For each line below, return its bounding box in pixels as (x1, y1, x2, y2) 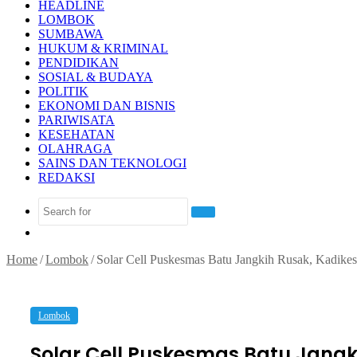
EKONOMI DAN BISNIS (38, 99, 175, 112)
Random (37, 225, 80, 238)
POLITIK (38, 84, 88, 98)
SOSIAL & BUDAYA (38, 70, 153, 84)
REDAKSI (38, 171, 95, 184)
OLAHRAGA (38, 142, 112, 155)
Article (37, 239, 72, 253)
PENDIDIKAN (38, 56, 119, 69)
